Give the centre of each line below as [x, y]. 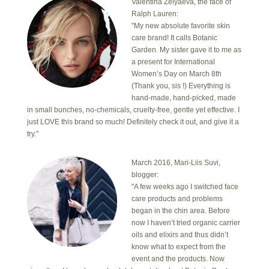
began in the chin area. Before [180, 210]
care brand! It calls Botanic [174, 38]
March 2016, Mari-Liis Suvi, [176, 162]
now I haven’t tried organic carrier [186, 222]
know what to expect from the [178, 246]
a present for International [173, 62]
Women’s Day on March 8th [176, 74]
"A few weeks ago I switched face [185, 186]
